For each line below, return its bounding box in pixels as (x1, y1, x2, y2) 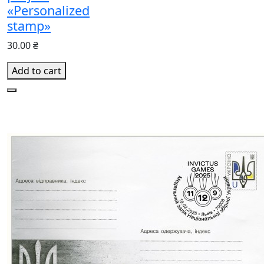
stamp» (7, 16, 51, 34)
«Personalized (7, 1, 90, 19)
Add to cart (12, 64, 61, 77)
